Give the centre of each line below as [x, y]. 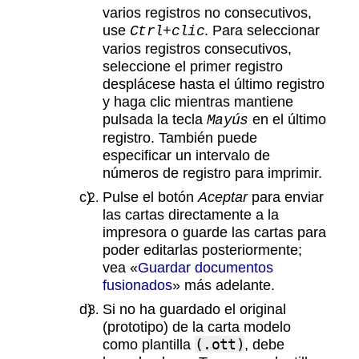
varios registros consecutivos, [197, 49]
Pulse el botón [150, 197]
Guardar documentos [206, 268]
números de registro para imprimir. [212, 173]
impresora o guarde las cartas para [214, 232]
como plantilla [149, 345]
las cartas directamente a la [191, 215]
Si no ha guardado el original [194, 309]
